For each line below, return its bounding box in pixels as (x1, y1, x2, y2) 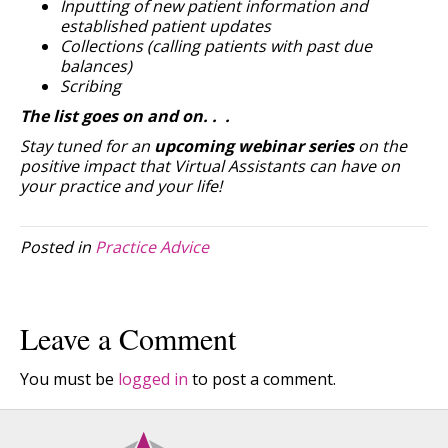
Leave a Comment (20, 317, 236, 358)
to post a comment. (188, 367, 336, 390)
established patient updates (60, 14, 271, 37)
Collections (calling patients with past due (60, 34, 372, 57)
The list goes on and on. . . (20, 104, 234, 127)
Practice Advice (95, 235, 209, 258)
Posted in (20, 235, 95, 258)
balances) (60, 54, 132, 77)
